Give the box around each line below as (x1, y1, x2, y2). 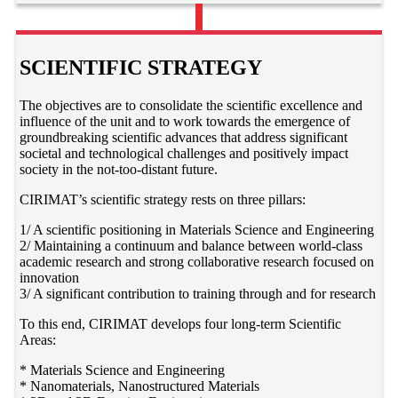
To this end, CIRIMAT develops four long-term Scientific (20, 315, 342, 331)
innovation (20, 269, 80, 285)
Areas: (20, 331, 57, 347)
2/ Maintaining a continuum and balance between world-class (20, 237, 363, 253)
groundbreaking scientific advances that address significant (20, 129, 348, 145)
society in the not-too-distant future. (20, 161, 219, 177)
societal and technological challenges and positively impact (20, 145, 349, 161)
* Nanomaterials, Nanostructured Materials (20, 378, 260, 394)
